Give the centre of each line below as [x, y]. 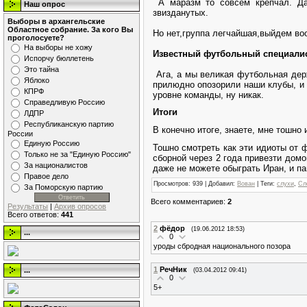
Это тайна [41, 69]
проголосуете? [36, 38]
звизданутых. [181, 12]
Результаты [28, 206]
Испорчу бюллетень [59, 58]
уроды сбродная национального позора [222, 246]
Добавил [221, 183]
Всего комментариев [187, 201]
